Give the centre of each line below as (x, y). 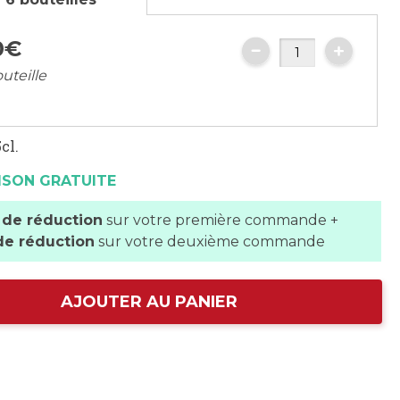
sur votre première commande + (221, 220)
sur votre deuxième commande (210, 242)
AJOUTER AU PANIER (150, 302)
